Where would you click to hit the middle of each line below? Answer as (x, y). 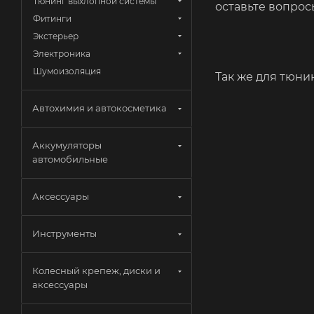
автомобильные (70, 159)
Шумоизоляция (67, 71)
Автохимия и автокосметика (100, 108)
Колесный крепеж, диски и (96, 271)
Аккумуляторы (67, 145)
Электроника (62, 54)
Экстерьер (56, 36)
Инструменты (64, 233)
